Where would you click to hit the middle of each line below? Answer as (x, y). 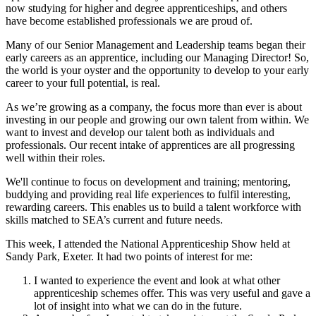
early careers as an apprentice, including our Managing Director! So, (157, 57)
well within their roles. (55, 157)
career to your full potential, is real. (84, 83)
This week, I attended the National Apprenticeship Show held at (148, 243)
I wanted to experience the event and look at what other (157, 280)
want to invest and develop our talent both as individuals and (140, 132)
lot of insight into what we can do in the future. (138, 305)
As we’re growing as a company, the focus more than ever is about (154, 107)
